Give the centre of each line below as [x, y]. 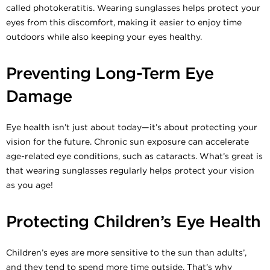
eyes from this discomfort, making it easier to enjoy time [124, 22]
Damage [39, 96]
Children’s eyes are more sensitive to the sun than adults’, [126, 252]
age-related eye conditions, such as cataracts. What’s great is [134, 156]
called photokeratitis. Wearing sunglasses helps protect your [133, 8]
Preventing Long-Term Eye [110, 73]
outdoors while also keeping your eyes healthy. [104, 36]
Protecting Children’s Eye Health [133, 221]
